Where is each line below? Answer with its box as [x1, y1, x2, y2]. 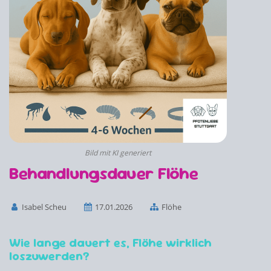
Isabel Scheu [19, 201, 67, 212]
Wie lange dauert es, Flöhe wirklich [9, 235, 212, 250]
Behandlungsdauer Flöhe [9, 162, 198, 184]
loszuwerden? [9, 248, 90, 264]
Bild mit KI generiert [85, 148, 151, 158]
